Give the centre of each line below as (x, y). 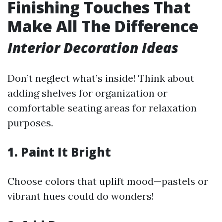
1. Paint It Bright (59, 152)
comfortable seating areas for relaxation (102, 108)
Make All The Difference (103, 26)
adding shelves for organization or (87, 93)
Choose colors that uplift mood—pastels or (108, 181)
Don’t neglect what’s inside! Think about (101, 78)
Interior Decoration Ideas (93, 47)
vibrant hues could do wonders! (81, 196)
